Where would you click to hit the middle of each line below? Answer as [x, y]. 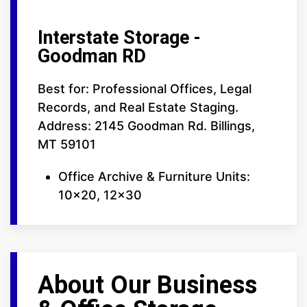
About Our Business [147, 285]
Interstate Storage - [119, 37]
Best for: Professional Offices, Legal [145, 88]
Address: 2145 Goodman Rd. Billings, [146, 125]
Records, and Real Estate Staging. [138, 107]
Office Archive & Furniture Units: [154, 176]
